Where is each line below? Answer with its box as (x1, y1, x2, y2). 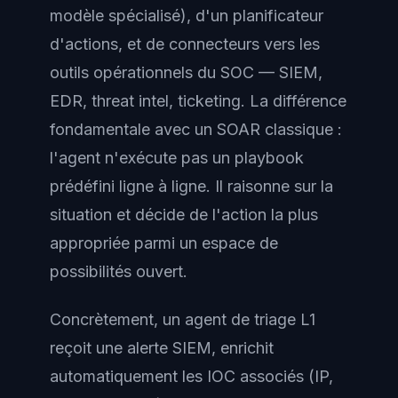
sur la (290, 176, 333, 195)
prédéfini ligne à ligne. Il (50, 176, 227, 195)
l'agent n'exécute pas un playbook (50, 147, 304, 167)
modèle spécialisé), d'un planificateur (50, 5, 323, 25)
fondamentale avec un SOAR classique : (50, 119, 342, 139)
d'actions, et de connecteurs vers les (50, 34, 320, 53)
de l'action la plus (185, 204, 318, 224)
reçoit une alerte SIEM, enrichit (50, 338, 274, 357)
